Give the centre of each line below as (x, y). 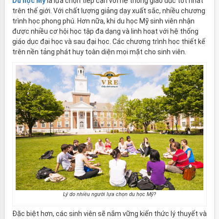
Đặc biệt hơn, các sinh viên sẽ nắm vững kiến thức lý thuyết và (109, 213)
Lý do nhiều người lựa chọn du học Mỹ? (109, 194)
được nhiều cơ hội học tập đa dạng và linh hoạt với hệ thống (105, 31)
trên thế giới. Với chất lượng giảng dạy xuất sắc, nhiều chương (109, 11)
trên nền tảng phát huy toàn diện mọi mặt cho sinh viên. (99, 52)
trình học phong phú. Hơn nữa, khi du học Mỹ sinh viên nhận (103, 21)
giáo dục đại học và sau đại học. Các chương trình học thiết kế (109, 41)
